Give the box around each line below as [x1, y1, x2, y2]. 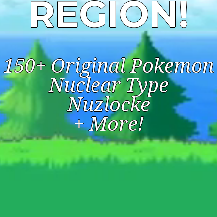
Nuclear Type [48, 74, 169, 97]
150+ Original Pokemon [3, 55, 214, 77]
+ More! [73, 113, 144, 136]
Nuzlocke [67, 93, 150, 116]
